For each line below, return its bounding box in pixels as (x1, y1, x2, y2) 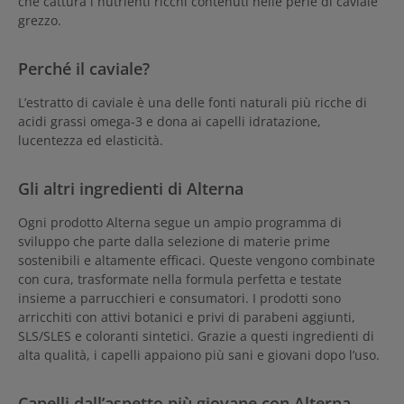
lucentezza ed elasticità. (18, 131, 163, 149)
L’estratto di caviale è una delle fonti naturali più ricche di (18, 93, 367, 111)
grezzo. (18, 11, 61, 29)
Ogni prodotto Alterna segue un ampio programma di (18, 213, 342, 231)
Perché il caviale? (18, 56, 150, 79)
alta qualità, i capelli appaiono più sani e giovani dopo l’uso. (18, 345, 380, 363)
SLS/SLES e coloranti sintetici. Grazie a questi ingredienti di (18, 326, 374, 344)
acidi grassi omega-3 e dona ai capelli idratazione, (18, 112, 321, 130)
